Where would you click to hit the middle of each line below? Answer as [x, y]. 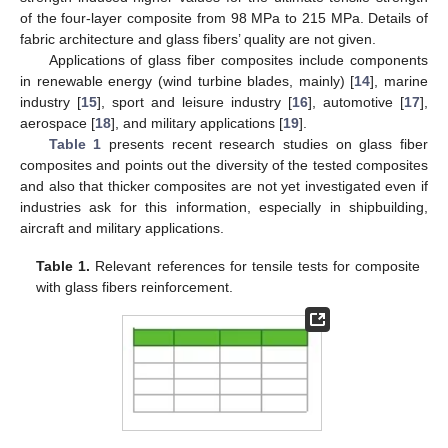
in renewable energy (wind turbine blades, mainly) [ [187, 80]
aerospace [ [57, 122]
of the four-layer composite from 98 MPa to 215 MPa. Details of [224, 17]
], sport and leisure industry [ [194, 101]
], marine [399, 80]
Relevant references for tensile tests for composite [255, 266]
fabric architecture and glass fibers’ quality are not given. [198, 38]
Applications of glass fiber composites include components [238, 59]
